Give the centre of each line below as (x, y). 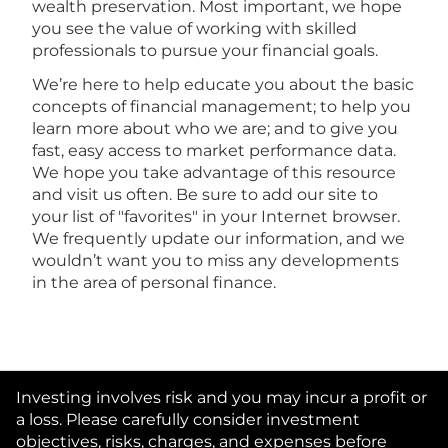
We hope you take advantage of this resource (214, 172)
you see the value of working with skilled (194, 28)
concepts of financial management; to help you (221, 106)
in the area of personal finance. (154, 282)
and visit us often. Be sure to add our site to (205, 194)
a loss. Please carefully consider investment (188, 419)
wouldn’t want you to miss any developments (215, 260)
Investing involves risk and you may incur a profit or (221, 397)
